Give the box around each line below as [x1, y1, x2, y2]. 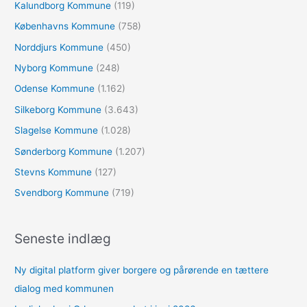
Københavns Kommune [14, 21, 116, 32]
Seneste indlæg [14, 230, 112, 247]
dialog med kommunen [14, 282, 114, 294]
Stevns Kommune [14, 167, 93, 178]
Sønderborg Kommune [14, 145, 113, 157]
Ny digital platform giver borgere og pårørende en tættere [14, 264, 269, 275]
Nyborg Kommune [14, 62, 94, 73]
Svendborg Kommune [14, 187, 110, 199]
